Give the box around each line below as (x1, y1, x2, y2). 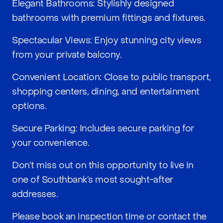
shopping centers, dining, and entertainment (12, 86, 200, 98)
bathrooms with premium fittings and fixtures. (12, 12, 206, 24)
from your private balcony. (12, 49, 122, 61)
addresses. (12, 189, 58, 200)
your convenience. (12, 137, 90, 149)
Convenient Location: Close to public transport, (12, 72, 211, 83)
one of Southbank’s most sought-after (12, 174, 173, 186)
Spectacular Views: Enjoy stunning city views (12, 35, 202, 46)
